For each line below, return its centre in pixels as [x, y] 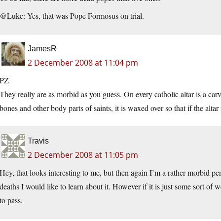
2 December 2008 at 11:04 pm [83, 63]
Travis [38, 141]
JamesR [42, 49]
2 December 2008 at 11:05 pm [83, 155]
